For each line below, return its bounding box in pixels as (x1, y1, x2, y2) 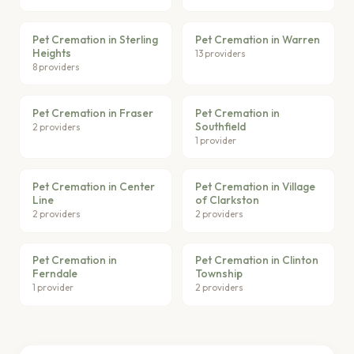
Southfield (195, 119, 246, 134)
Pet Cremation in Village (195, 179, 315, 194)
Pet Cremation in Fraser (32, 105, 153, 120)
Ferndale (32, 266, 77, 281)
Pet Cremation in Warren (195, 32, 320, 47)
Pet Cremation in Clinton (195, 253, 318, 268)
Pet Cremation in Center (32, 179, 155, 194)
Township (195, 266, 243, 281)
